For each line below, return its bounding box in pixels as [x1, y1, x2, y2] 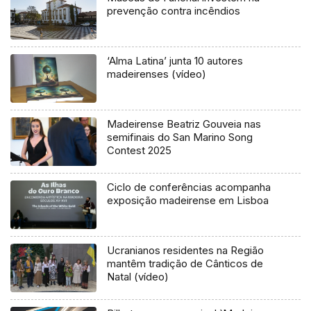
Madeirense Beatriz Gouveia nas [107, 117, 262, 131]
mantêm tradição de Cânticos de [107, 256, 264, 270]
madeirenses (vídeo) [107, 67, 207, 81]
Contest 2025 [107, 143, 172, 157]
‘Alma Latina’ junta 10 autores [107, 53, 244, 67]
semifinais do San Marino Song [107, 130, 253, 144]
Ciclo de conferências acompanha [107, 180, 271, 194]
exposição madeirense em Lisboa [107, 193, 269, 207]
